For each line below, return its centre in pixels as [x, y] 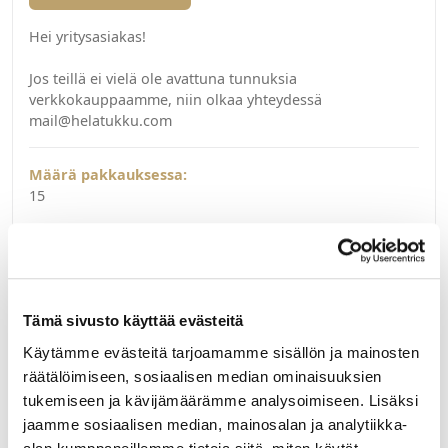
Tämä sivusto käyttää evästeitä [133, 321]
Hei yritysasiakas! [87, 37]
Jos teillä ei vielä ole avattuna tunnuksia [163, 79]
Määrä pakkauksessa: [108, 175]
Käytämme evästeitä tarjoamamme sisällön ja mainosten [221, 352]
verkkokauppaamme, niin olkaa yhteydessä [175, 100]
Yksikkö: [59, 233]
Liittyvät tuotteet [111, 404]
